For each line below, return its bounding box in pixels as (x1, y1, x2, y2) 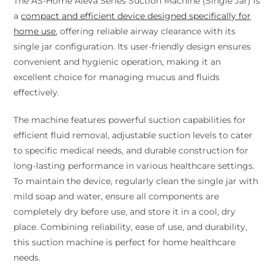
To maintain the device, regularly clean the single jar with (13, 175, 259, 187)
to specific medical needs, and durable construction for (13, 144, 249, 156)
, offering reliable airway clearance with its (56, 25, 236, 37)
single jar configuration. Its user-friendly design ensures (13, 40, 251, 52)
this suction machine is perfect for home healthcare (13, 236, 236, 248)
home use (13, 25, 56, 37)
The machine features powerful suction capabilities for (13, 114, 246, 125)
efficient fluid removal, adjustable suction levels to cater (13, 129, 253, 141)
